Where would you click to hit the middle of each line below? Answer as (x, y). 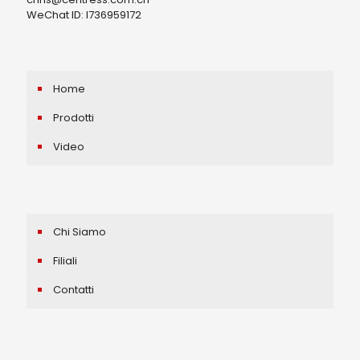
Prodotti (74, 118)
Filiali (65, 261)
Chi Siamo (80, 232)
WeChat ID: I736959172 (84, 15)
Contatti (74, 290)
